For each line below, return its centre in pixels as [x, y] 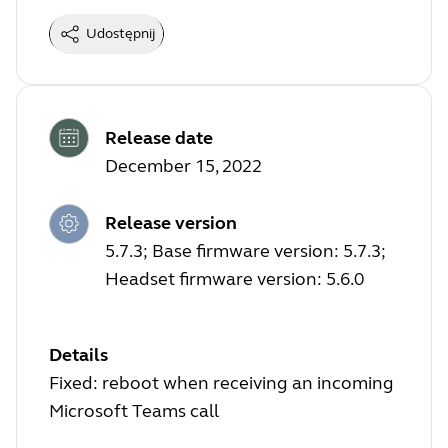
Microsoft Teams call [134, 411]
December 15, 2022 [183, 165]
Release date [159, 137]
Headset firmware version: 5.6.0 [234, 279]
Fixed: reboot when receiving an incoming [221, 383]
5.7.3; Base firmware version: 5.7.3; [245, 251]
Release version [171, 223]
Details [78, 355]
